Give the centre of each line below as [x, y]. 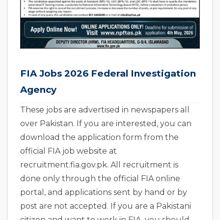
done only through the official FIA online [100, 179]
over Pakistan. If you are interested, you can [106, 124]
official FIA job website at [69, 151]
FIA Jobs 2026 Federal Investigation [108, 74]
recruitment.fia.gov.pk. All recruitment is [99, 165]
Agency [38, 90]
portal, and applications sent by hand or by [104, 192]
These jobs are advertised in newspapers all [105, 110]
